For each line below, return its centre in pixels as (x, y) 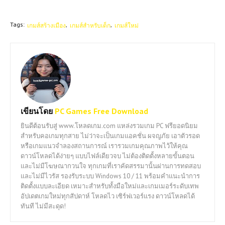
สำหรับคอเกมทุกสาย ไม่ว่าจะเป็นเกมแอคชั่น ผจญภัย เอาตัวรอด (110, 136)
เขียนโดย (37, 111)
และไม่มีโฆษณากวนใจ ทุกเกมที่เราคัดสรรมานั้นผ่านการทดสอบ (111, 166)
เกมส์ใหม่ (127, 25)
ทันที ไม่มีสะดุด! (43, 206)
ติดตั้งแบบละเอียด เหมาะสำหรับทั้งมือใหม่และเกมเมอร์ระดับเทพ (110, 186)
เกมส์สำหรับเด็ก (90, 25)
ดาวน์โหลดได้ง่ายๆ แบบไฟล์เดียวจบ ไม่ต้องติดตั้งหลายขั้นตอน (107, 156)
